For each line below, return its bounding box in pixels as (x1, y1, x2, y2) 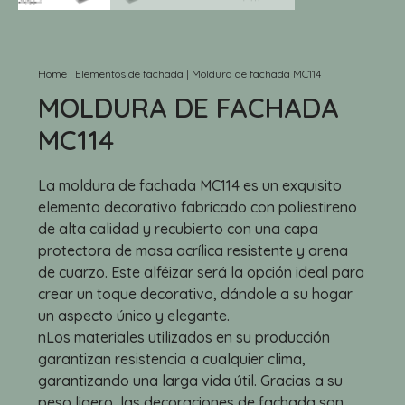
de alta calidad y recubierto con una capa (38, 220, 318, 239)
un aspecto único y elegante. (38, 306, 230, 325)
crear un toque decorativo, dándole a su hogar (38, 285, 353, 304)
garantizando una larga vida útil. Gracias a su (38, 372, 343, 391)
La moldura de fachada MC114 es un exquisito (38, 176, 342, 195)
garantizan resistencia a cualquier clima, (38, 350, 306, 369)
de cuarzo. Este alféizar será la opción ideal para (38, 263, 364, 282)
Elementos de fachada (75, 67, 184, 81)
